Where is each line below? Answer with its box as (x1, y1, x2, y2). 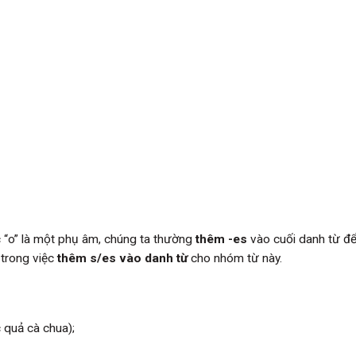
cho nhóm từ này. (188, 251, 282, 266)
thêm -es (195, 232, 247, 247)
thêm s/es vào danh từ (57, 251, 188, 266)
